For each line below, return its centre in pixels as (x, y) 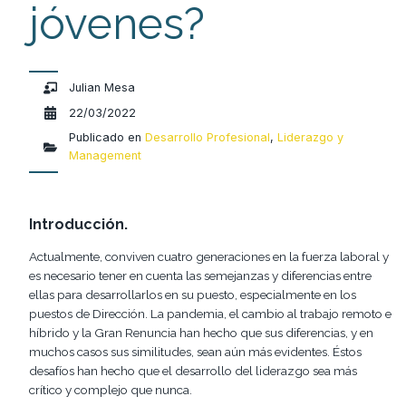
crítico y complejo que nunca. (111, 390)
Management (106, 156)
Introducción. (78, 225)
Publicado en (106, 138)
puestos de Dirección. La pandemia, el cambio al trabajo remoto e (210, 314)
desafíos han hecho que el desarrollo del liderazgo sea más (193, 371)
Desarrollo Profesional (208, 138)
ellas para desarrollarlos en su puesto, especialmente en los (193, 295)
